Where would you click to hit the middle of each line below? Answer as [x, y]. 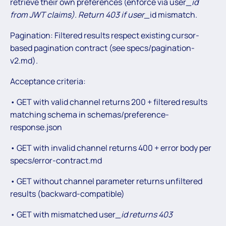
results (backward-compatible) [67, 193]
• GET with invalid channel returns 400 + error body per [111, 148]
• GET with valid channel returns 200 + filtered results [109, 102]
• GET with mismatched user [63, 214]
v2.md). [24, 60]
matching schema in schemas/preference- [90, 114]
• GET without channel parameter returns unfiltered [106, 181]
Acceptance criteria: [48, 81]
